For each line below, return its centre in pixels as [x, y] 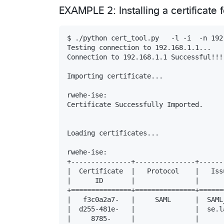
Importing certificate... [115, 76]
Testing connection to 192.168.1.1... [139, 47]
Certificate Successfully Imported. [135, 104]
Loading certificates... [113, 133]
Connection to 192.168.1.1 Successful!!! [145, 57]
